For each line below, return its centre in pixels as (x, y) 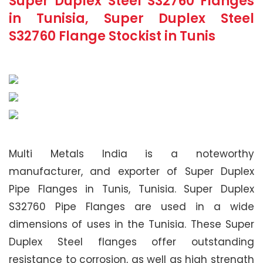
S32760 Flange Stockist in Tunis (112, 36)
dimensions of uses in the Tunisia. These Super (131, 224)
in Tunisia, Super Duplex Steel (131, 18)
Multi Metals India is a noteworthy (131, 154)
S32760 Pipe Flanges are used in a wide (131, 207)
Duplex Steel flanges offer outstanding (131, 242)
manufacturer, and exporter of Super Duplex (131, 171)
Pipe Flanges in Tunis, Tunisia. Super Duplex (131, 189)
